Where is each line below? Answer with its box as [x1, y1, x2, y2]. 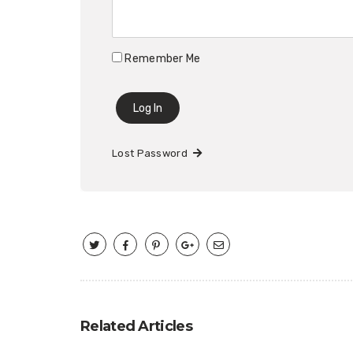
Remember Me [122, 52, 201, 65]
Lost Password [112, 147, 193, 159]
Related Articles [80, 318, 192, 335]
